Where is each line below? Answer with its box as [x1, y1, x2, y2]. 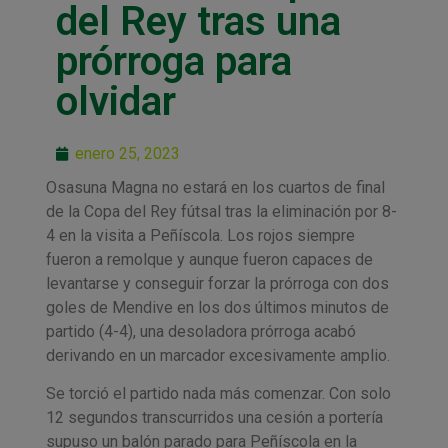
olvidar [55, 77, 176, 125]
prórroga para [55, 37, 292, 85]
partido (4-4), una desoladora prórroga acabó [45, 321, 356, 341]
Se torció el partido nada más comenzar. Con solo [45, 384, 391, 404]
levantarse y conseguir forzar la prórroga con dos [45, 273, 389, 293]
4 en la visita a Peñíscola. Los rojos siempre [45, 225, 355, 245]
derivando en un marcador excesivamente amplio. [45, 345, 390, 365]
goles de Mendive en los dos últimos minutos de [45, 297, 389, 317]
